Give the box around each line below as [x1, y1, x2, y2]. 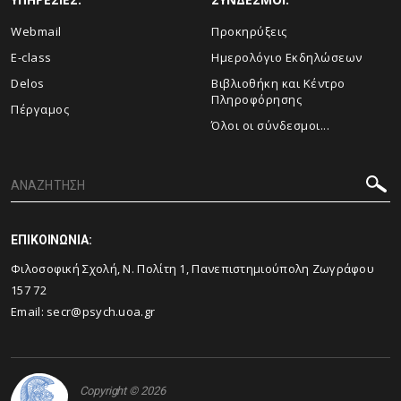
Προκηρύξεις [211, 23, 287, 40]
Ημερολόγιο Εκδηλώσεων [211, 49, 363, 66]
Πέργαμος [11, 101, 69, 118]
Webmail [11, 23, 62, 40]
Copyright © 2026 [80, 383, 166, 397]
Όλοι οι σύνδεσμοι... [211, 117, 329, 134]
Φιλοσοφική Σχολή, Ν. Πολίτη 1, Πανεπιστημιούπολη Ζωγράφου [11, 260, 375, 277]
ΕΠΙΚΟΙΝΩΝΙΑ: [11, 233, 92, 248]
